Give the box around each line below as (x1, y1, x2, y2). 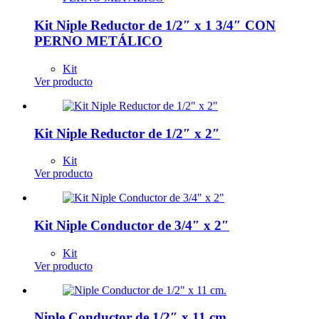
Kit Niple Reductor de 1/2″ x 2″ (34, 125, 220, 141)
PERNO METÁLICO (34, 33, 162, 49)
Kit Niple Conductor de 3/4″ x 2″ (34, 218, 229, 234)
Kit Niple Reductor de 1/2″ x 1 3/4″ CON (34, 18, 276, 33)
